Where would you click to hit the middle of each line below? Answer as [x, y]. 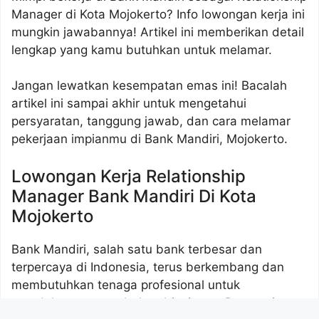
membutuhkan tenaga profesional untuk [126, 284]
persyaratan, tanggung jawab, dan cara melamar [151, 121]
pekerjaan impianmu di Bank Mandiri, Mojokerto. [150, 139]
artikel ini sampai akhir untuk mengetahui [129, 104]
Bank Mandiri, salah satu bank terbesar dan [137, 249]
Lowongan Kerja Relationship [129, 176]
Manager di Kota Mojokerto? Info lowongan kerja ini [158, 14]
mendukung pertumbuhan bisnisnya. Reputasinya [153, 302]
